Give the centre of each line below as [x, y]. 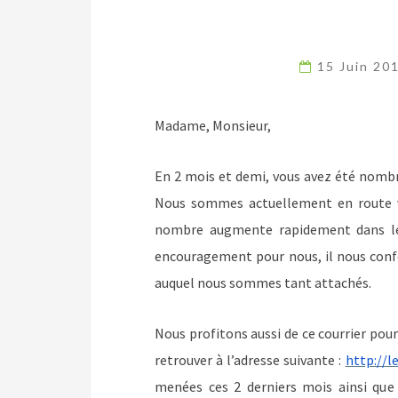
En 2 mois [187, 176]
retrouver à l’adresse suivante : [250, 360]
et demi [242, 176]
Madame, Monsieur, [213, 125]
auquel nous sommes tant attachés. [263, 283]
